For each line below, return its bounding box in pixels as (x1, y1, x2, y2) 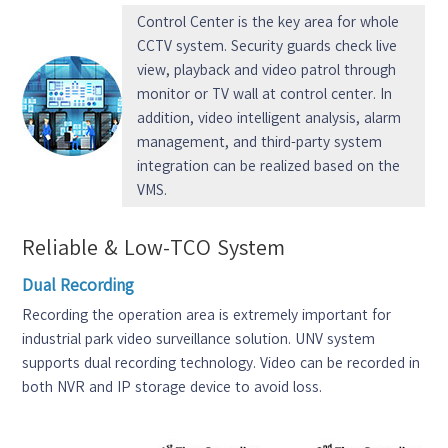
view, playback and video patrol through (137, 62, 397, 77)
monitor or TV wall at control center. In (137, 86, 393, 101)
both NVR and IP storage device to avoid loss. (22, 379, 323, 394)
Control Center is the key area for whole (137, 14, 400, 29)
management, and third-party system (137, 134, 383, 149)
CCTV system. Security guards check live (137, 38, 398, 53)
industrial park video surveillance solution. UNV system (22, 331, 376, 346)
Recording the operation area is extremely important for (22, 307, 392, 322)
